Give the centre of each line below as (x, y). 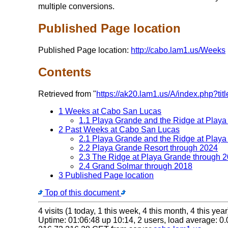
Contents (65, 72)
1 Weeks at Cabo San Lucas (110, 111)
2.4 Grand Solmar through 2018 (136, 166)
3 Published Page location (106, 175)
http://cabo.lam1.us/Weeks (178, 50)
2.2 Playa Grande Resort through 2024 (149, 148)
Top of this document (82, 192)
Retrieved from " (67, 94)
